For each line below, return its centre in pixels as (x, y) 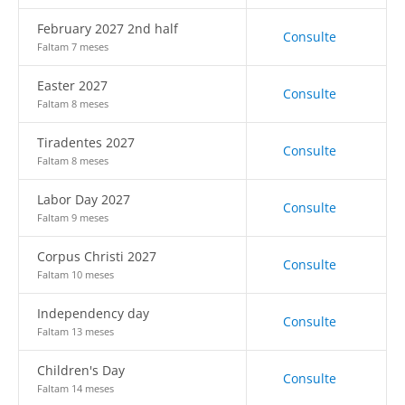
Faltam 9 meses (73, 217)
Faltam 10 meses (75, 274)
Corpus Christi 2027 (97, 256)
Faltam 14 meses (75, 388)
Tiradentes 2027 (86, 142)
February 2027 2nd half (108, 28)
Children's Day (81, 370)
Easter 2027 (72, 85)
